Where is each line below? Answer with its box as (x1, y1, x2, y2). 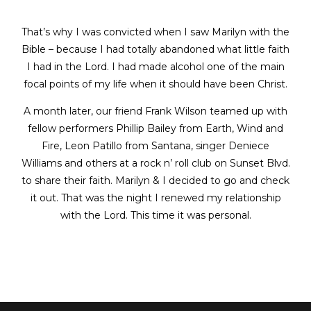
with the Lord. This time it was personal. (60, 209, 251, 221)
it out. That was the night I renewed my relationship (30, 192, 281, 204)
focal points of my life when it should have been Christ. (24, 78, 287, 90)
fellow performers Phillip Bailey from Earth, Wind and (28, 122, 283, 135)
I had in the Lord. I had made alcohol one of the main (26, 60, 285, 73)
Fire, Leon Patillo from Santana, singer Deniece (42, 140, 269, 152)
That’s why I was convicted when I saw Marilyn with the (22, 26, 289, 38)
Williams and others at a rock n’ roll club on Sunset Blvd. (21, 157, 290, 169)
